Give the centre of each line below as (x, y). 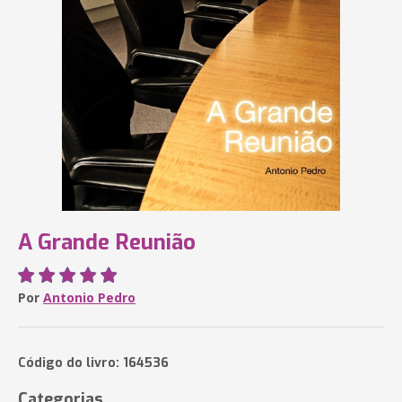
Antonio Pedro (89, 297)
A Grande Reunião (107, 242)
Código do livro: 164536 (93, 363)
